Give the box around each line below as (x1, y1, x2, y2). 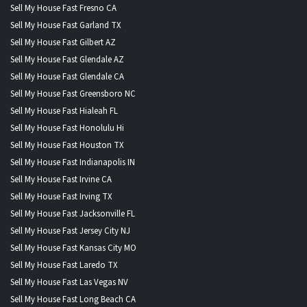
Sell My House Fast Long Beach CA (10, 293, 136, 306)
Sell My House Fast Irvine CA (10, 173, 112, 186)
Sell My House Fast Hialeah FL (10, 104, 118, 117)
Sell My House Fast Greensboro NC (10, 87, 136, 100)
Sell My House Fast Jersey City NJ (10, 224, 130, 237)
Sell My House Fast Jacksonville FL (10, 207, 135, 220)
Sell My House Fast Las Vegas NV (10, 275, 128, 288)
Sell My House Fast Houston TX (10, 138, 124, 151)
